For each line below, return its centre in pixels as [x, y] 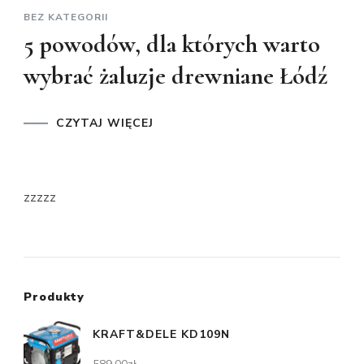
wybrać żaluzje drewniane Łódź [175, 76]
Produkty [54, 297]
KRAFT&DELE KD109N [161, 334]
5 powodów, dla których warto [172, 44]
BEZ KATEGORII [66, 17]
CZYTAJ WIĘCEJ [105, 123]
